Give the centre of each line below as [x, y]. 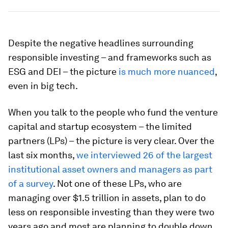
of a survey [31, 183]
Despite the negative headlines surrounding [101, 43]
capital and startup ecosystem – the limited [100, 126]
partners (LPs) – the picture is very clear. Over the [111, 141]
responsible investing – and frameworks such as [110, 57]
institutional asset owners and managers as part [110, 169]
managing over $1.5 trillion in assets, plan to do [107, 198]
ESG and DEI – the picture [63, 72]
